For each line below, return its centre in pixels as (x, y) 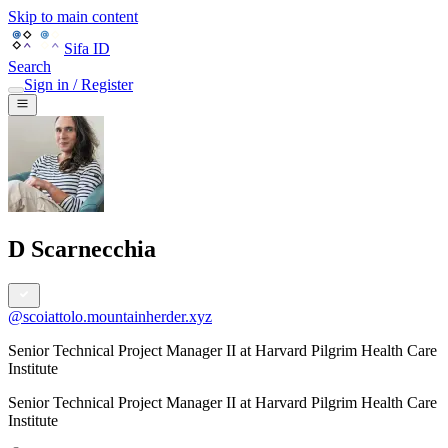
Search (29, 66)
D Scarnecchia (82, 249)
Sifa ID (87, 48)
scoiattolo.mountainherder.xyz (117, 317)
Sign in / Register (78, 84)
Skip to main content (73, 16)
